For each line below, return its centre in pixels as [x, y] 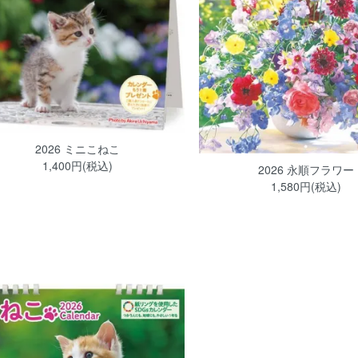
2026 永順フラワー [306, 169]
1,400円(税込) [77, 166]
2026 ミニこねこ [77, 149]
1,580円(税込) [306, 186]
